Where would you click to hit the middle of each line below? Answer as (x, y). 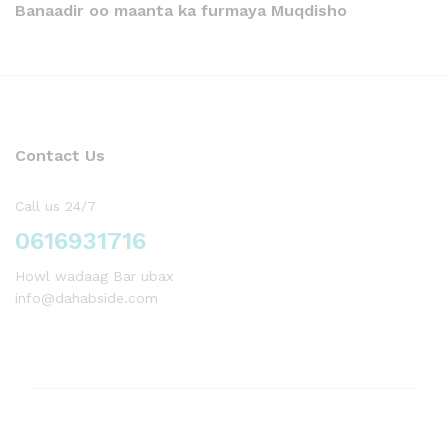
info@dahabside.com (86, 298)
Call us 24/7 (55, 206)
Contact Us (60, 156)
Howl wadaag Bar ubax (94, 276)
